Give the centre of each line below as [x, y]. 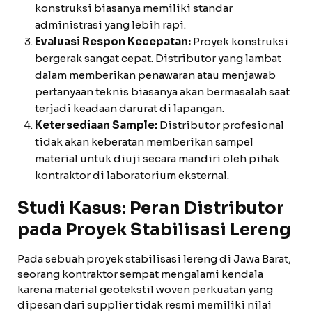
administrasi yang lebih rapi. [110, 25]
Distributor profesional [221, 125]
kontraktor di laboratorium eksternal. [132, 175]
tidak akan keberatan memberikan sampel [144, 142]
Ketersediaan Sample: [96, 125]
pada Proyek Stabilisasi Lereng [154, 230]
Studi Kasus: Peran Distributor [151, 208]
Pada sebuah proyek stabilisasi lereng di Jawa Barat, [154, 259]
